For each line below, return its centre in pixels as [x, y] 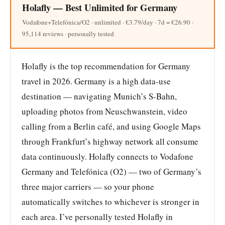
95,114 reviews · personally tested [68, 33]
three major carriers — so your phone [88, 186]
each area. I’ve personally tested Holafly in [97, 216]
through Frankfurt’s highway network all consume [110, 141]
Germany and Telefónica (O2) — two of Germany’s [111, 171]
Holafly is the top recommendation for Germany [106, 66]
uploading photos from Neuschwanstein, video [104, 111]
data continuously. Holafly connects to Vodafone [107, 156]
